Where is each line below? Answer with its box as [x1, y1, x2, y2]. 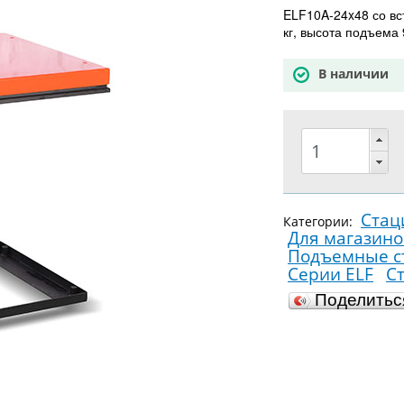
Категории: [283, 212, 356, 230]
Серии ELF [288, 262, 373, 286]
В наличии [318, 65, 389, 83]
